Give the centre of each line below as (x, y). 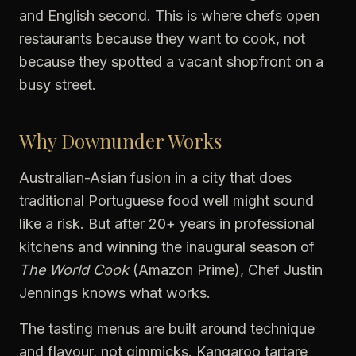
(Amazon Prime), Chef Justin (226, 270)
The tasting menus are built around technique (167, 329)
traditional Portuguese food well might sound (166, 201)
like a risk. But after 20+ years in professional (167, 224)
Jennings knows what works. (115, 293)
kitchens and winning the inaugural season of (167, 247)
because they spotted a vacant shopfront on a (171, 62)
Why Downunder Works (120, 141)
